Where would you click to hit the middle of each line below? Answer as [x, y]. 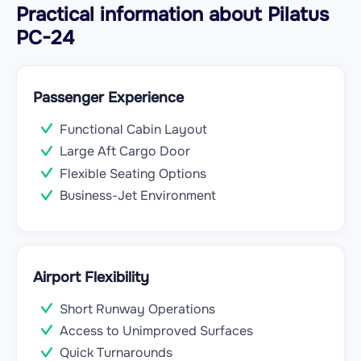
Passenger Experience [108, 98]
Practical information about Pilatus [172, 15]
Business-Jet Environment [138, 196]
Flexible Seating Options [133, 173]
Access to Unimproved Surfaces [156, 331]
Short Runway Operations [137, 309]
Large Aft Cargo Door [125, 151]
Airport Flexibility [91, 277]
